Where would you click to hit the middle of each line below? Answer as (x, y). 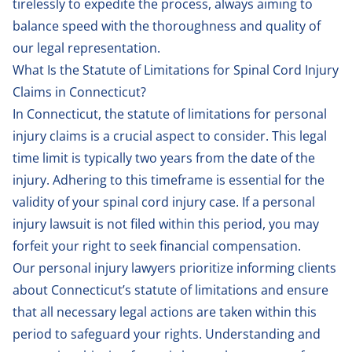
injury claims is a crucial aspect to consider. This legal (170, 136)
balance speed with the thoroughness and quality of (167, 26)
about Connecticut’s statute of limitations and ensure (170, 290)
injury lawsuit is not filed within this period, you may (166, 224)
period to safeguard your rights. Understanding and (167, 334)
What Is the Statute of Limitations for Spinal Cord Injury (176, 70)
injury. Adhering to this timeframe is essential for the (169, 180)
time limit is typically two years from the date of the (164, 158)
